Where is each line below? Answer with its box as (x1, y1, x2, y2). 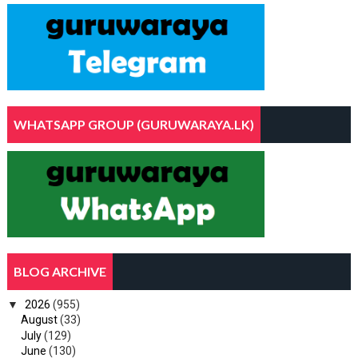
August (20, 313, 60, 327)
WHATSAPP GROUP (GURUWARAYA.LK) (13, 116, 254, 132)
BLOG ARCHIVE (13, 263, 106, 279)
